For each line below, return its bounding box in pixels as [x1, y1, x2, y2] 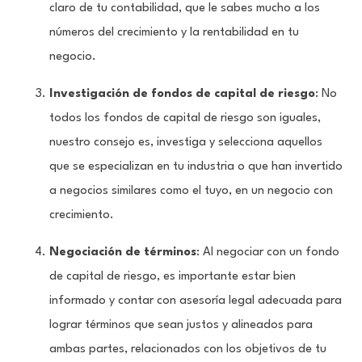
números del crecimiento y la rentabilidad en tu [49, 27, 300, 40]
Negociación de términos [49, 246, 197, 259]
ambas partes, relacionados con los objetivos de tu [49, 343, 327, 356]
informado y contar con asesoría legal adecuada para [49, 295, 343, 308]
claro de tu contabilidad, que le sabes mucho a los [49, 2, 321, 15]
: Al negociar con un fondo [196, 246, 340, 259]
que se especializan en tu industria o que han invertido [49, 161, 343, 174]
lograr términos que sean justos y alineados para [49, 319, 314, 332]
